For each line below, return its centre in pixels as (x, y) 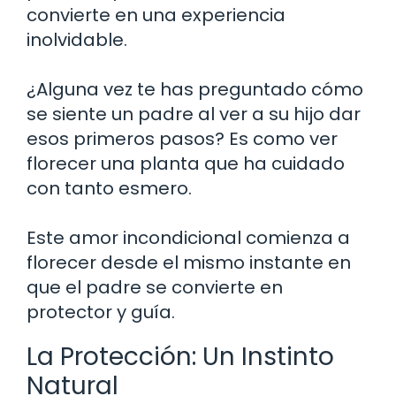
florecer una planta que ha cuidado (186, 163)
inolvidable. (77, 39)
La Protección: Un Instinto (180, 356)
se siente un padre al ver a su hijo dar (194, 114)
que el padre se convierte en (155, 287)
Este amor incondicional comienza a (188, 237)
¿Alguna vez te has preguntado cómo (195, 89)
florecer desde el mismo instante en (189, 262)
